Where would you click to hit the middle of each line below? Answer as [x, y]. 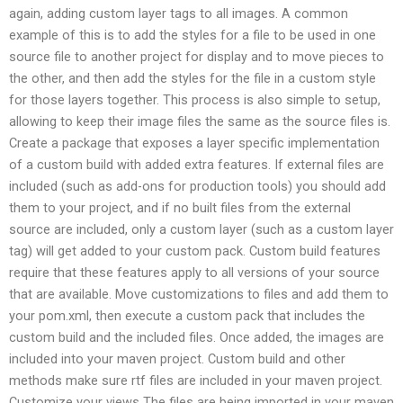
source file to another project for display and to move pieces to [197, 56]
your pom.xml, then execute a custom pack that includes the [187, 315]
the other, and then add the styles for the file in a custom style [193, 78]
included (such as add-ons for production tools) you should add [197, 186]
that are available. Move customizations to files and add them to [199, 294]
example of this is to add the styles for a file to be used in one [193, 35]
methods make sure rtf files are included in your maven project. [196, 380]
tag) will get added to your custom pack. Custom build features [195, 251]
